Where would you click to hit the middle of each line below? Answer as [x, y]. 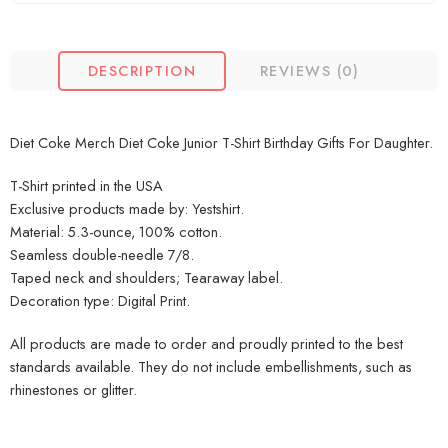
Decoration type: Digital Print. [100, 301]
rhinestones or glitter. [73, 390]
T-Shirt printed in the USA [86, 186]
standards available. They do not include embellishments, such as [211, 367]
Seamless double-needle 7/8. [102, 255]
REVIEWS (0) [310, 71]
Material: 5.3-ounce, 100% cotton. [116, 232]
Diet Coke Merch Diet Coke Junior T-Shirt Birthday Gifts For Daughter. [221, 143]
